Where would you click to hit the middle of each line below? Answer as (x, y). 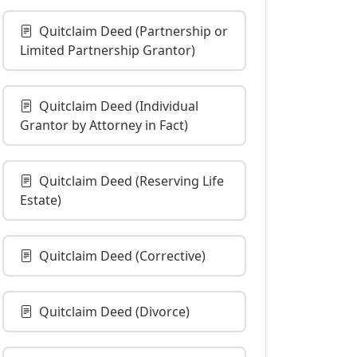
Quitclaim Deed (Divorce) (114, 312)
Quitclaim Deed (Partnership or (133, 31)
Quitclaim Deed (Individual (119, 106)
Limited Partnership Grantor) (108, 50)
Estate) (41, 200)
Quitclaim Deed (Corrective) (122, 256)
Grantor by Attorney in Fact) (104, 125)
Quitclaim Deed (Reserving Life (131, 181)
